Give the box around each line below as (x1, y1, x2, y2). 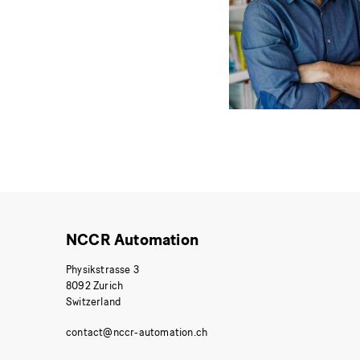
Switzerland (66, 296, 122, 309)
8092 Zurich (66, 280, 124, 292)
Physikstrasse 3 (66, 264, 139, 276)
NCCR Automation (66, 230, 198, 249)
